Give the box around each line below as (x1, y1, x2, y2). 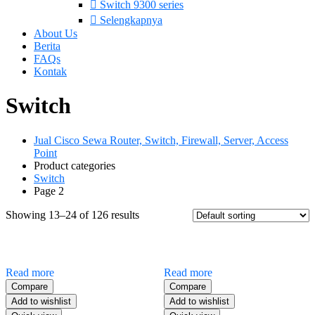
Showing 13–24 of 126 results (6, 208, 139, 221)
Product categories (34, 159, 115, 172)
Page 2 (34, 184, 64, 197)
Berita (34, 39, 60, 52)
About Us (34, 27, 77, 39)
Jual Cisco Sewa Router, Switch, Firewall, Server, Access (34, 134, 288, 146)
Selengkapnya (97, 13, 162, 26)
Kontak (34, 65, 67, 77)
